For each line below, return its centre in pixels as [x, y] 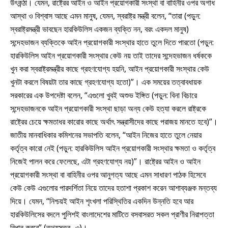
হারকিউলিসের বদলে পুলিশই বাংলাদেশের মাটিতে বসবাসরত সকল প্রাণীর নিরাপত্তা [112, 214]
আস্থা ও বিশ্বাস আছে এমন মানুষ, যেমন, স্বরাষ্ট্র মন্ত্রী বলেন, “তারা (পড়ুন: [105, 16]
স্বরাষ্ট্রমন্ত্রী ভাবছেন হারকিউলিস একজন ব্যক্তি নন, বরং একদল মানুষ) [99, 29]
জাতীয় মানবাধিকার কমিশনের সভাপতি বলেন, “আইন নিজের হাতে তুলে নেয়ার [106, 135]
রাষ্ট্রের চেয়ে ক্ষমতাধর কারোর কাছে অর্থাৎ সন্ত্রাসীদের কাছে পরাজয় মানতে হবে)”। [114, 121]
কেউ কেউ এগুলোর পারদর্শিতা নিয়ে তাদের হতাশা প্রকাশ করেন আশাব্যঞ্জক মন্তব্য [113, 188]
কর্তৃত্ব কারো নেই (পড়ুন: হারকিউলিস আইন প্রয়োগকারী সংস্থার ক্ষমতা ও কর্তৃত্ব [113, 148]
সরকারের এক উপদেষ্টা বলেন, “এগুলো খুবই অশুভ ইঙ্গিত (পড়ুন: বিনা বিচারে [104, 95]
